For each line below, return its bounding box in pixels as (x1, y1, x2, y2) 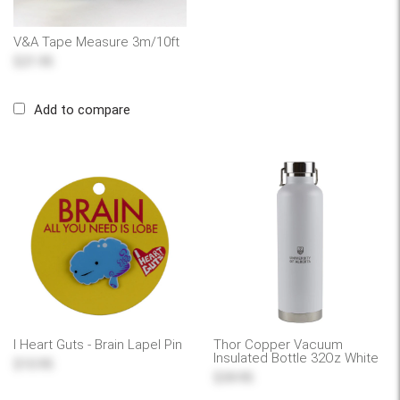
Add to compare (34, 101, 130, 118)
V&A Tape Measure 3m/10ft (13, 33, 179, 50)
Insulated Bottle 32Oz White (213, 349, 379, 366)
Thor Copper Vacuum (213, 336, 343, 353)
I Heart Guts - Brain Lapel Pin (13, 336, 182, 353)
